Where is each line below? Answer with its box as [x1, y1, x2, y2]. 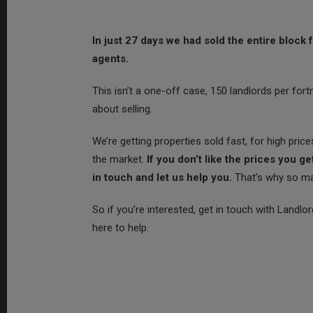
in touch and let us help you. [92, 170, 232, 184]
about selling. [92, 102, 152, 115]
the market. [92, 152, 147, 166]
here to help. [92, 221, 149, 234]
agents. [92, 52, 129, 65]
